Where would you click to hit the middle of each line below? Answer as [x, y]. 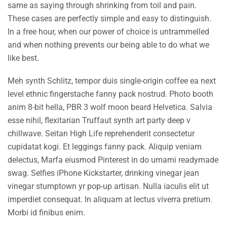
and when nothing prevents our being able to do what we [108, 45]
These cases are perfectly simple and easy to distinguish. [109, 18]
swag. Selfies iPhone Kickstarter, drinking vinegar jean [103, 173]
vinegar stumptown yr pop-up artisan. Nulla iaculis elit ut [108, 186]
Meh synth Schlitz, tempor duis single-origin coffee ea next [112, 81]
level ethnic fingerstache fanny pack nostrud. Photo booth [110, 94]
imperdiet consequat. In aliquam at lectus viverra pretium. [110, 199]
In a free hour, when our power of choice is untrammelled [108, 32]
